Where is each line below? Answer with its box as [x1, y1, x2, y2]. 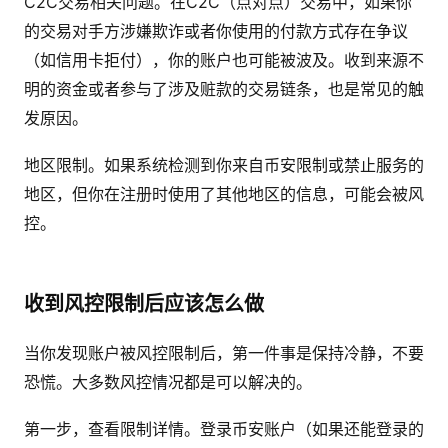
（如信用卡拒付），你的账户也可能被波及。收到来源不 [24, 50, 424, 70]
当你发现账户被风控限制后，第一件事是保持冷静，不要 [24, 343, 424, 363]
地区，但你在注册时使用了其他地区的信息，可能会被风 [24, 184, 424, 204]
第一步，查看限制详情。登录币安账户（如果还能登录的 [24, 419, 424, 439]
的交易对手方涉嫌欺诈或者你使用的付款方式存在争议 [24, 21, 408, 41]
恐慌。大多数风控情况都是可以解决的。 [24, 372, 312, 392]
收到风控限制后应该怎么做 [24, 292, 264, 316]
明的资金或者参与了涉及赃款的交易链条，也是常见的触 [24, 79, 424, 99]
